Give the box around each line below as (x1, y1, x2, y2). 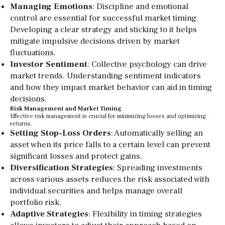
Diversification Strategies (10, 162, 113, 173)
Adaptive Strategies (10, 208, 88, 219)
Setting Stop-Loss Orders (10, 128, 111, 139)
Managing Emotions (10, 1, 92, 12)
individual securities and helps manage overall (10, 185, 182, 196)
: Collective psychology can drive (87, 59, 207, 70)
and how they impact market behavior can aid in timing (10, 82, 212, 93)
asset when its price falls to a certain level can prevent (10, 139, 210, 150)
